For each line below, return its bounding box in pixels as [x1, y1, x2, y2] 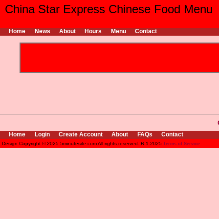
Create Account [59, 131, 103, 138]
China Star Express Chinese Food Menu [5, 2, 213, 16]
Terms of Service [163, 141, 200, 146]
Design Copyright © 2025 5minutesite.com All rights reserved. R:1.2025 [2, 140, 163, 146]
